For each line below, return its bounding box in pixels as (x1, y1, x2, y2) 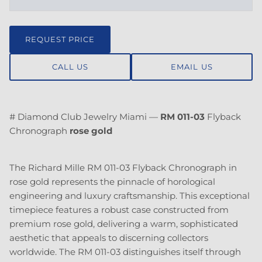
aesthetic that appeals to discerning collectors (9, 232, 208, 244)
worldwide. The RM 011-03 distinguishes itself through (9, 246, 241, 258)
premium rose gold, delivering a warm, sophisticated (9, 218, 238, 230)
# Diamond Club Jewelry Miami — (9, 111, 160, 123)
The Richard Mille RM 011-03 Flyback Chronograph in (9, 162, 237, 174)
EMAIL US (171, 61, 213, 71)
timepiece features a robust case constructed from (9, 204, 229, 216)
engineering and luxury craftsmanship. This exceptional (9, 190, 250, 202)
